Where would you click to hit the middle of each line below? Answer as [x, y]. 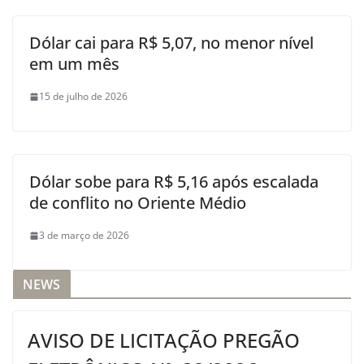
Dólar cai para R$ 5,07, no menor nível [171, 43]
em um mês [74, 64]
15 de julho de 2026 [83, 96]
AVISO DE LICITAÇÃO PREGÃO [164, 340]
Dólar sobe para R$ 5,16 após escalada [174, 182]
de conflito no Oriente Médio [138, 203]
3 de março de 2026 [84, 235]
